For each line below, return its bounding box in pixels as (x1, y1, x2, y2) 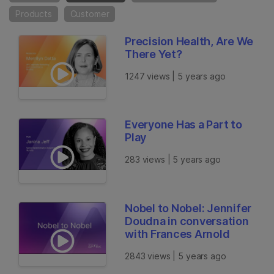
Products (15, 9, 52, 19)
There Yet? (125, 48, 182, 61)
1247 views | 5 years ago (125, 71, 226, 81)
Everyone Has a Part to (125, 118, 242, 131)
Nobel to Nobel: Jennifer (125, 201, 252, 215)
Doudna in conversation (125, 214, 249, 228)
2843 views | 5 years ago (125, 250, 226, 261)
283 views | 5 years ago (125, 154, 221, 165)
